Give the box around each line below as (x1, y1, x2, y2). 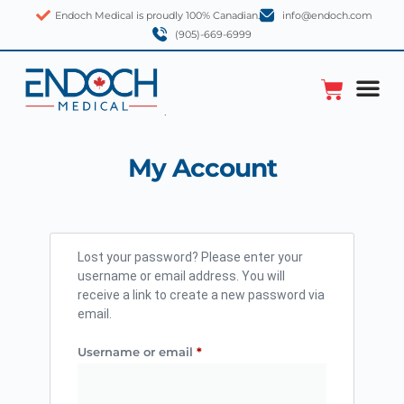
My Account (127, 151, 277, 183)
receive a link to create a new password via (77, 288, 325, 303)
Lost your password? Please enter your (77, 250, 303, 265)
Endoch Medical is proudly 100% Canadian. (54, 8, 260, 22)
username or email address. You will (77, 269, 285, 284)
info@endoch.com (281, 8, 372, 22)
